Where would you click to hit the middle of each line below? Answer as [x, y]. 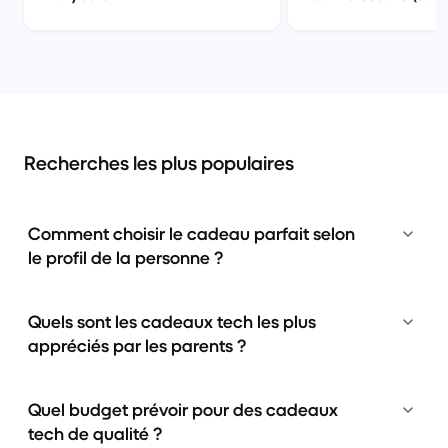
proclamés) [353, 17]
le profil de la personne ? [125, 257]
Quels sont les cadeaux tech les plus [172, 321]
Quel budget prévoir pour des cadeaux [183, 409]
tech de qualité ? [95, 433]
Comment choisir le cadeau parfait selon [191, 233]
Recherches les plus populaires [159, 163]
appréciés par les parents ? [137, 345]
